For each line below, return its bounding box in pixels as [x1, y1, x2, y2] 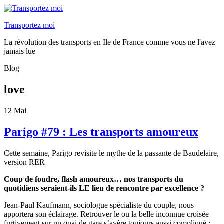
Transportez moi [4, 21, 55, 29]
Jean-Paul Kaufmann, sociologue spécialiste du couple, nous [4, 200, 194, 209]
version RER [4, 157, 45, 166]
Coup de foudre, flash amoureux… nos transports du [4, 174, 183, 183]
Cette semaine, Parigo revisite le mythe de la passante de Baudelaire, [4, 148, 219, 157]
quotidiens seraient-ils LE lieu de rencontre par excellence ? [4, 183, 204, 192]
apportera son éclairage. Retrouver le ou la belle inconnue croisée [4, 209, 209, 218]
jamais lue [4, 47, 35, 55]
